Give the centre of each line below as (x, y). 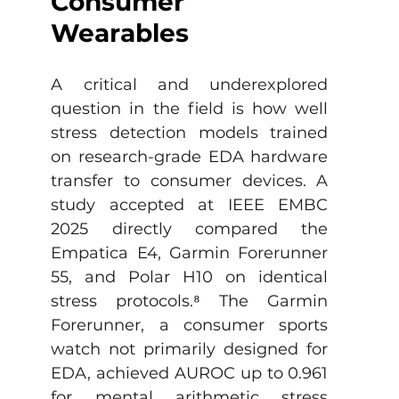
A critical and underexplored (190, 85)
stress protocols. (122, 301)
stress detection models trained (190, 133)
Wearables (120, 33)
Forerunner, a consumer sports (190, 325)
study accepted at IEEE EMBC (190, 205)
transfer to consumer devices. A (190, 181)
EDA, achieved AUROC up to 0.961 (190, 373)
